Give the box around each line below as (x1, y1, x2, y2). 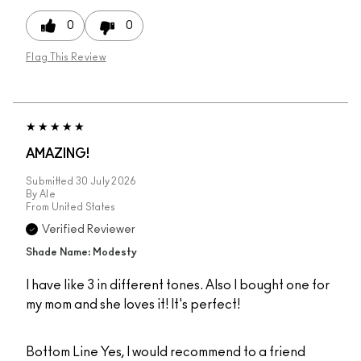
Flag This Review (26, 52, 106, 63)
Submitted (26, 176, 76, 187)
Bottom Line (26, 346, 98, 359)
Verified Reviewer (42, 224, 135, 236)
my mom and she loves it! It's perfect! (26, 298, 240, 312)
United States (51, 202, 116, 213)
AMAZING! (26, 147, 89, 161)
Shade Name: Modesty (26, 247, 137, 259)
